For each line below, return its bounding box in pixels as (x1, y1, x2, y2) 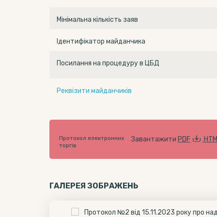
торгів (59, 142, 77, 149)
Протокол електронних (59, 135, 124, 141)
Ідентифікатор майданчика (57, 37, 145, 46)
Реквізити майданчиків (57, 86, 132, 95)
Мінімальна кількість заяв (57, 15, 138, 24)
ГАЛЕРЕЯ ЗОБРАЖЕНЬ (49, 181, 138, 190)
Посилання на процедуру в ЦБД (57, 59, 159, 67)
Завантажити (131, 135, 178, 143)
